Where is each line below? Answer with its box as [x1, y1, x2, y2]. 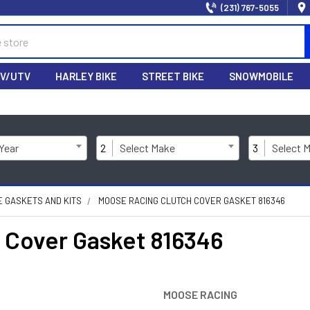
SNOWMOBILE [229, 70, 293, 82]
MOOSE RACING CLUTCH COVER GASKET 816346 [98, 195, 285, 206]
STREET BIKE [142, 70, 204, 82]
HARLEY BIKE [55, 70, 117, 82]
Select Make [120, 141, 175, 154]
